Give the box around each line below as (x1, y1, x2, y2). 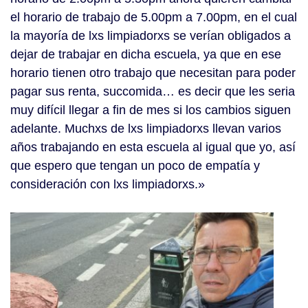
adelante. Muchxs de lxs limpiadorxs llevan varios (10, 122, 281, 136)
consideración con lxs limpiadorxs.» (10, 177, 205, 192)
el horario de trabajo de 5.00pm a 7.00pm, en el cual (10, 10, 297, 25)
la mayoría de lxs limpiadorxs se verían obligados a (10, 29, 291, 43)
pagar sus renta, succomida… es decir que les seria (10, 85, 295, 99)
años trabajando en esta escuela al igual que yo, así (10, 140, 296, 155)
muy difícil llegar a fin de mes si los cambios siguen (10, 103, 291, 118)
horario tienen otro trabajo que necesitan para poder (10, 66, 296, 80)
